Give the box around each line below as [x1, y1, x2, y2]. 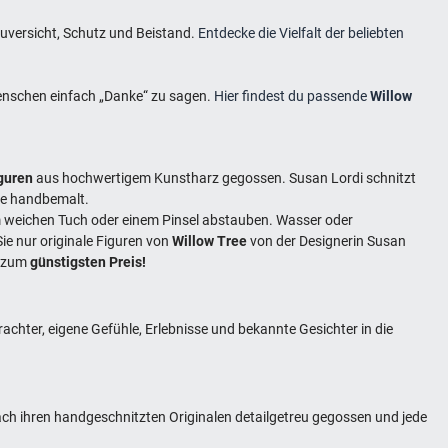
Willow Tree [172, 232, 248, 249]
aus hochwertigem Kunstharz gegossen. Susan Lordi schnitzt [33, 169, 417, 186]
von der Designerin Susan [247, 232, 407, 249]
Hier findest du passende [214, 87, 371, 104]
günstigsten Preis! [30, 253, 147, 270]
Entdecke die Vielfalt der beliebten [198, 24, 405, 41]
